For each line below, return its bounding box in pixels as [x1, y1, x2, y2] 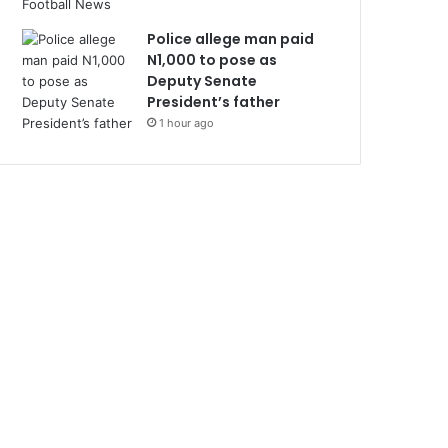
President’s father [147, 92, 281, 112]
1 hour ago [159, 116, 215, 130]
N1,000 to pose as [147, 50, 278, 70]
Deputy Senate [147, 71, 258, 91]
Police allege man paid [147, 29, 315, 49]
